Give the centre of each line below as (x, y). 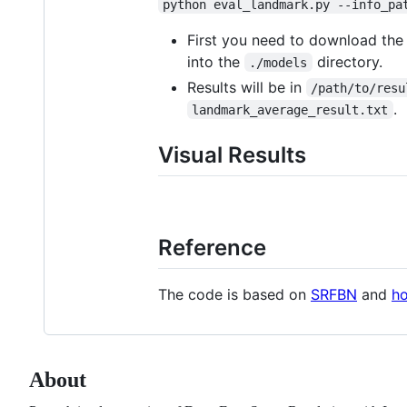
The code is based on (234, 294)
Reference (212, 247)
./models (278, 62)
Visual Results (232, 154)
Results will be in (247, 87)
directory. (347, 61)
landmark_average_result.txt (290, 109)
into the (216, 61)
